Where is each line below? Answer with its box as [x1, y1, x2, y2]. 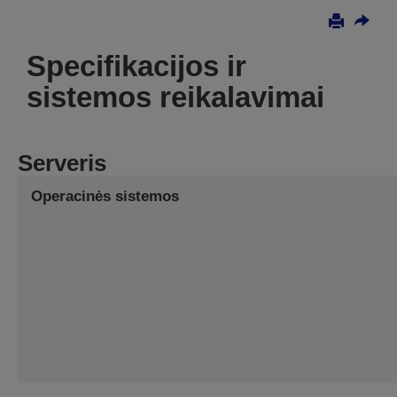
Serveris [18, 150, 106, 177]
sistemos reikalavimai [27, 81, 324, 114]
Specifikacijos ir [27, 50, 246, 83]
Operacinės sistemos [31, 188, 179, 206]
